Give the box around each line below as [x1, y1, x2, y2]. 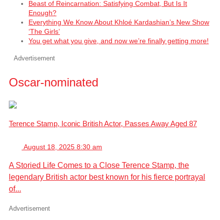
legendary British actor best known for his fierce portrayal [9, 172, 205, 181]
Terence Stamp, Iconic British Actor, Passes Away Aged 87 [9, 119, 197, 128]
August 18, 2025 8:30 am [24, 142, 102, 151]
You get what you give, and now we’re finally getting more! [28, 36, 209, 45]
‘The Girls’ [28, 27, 60, 35]
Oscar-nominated [9, 75, 98, 89]
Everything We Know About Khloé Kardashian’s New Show [28, 18, 209, 26]
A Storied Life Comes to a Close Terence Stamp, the [9, 161, 189, 169]
